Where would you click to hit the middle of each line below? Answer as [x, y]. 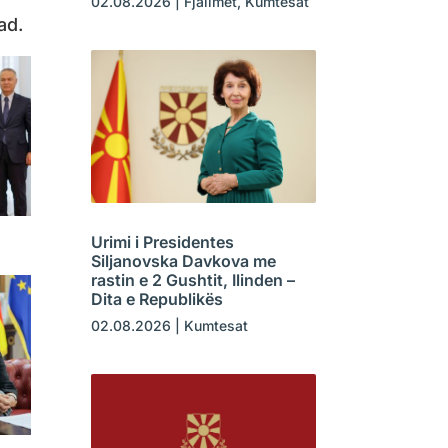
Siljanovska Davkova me [183, 261]
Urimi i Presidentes [162, 242]
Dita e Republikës [156, 299]
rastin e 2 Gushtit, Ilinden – [192, 280]
